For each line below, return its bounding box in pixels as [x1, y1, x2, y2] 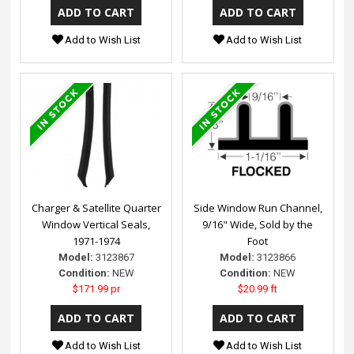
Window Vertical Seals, [42, 217, 151, 232]
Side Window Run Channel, [193, 201, 322, 216]
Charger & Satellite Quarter [31, 201, 161, 216]
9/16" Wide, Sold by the [202, 217, 314, 232]
